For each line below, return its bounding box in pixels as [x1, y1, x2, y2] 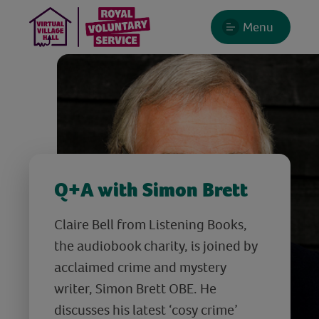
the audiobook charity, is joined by [53, 236, 258, 255]
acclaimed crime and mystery [53, 257, 226, 276]
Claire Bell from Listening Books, [53, 214, 247, 234]
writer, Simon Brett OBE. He [53, 278, 216, 298]
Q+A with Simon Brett [53, 177, 248, 202]
